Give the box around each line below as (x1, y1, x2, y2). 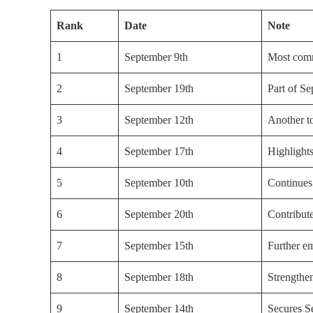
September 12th (124, 113, 194, 126)
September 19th (124, 82, 194, 94)
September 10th (124, 176, 194, 189)
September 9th (124, 50, 188, 63)
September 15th (124, 239, 194, 252)
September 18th (124, 270, 194, 283)
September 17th (124, 145, 194, 157)
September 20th (124, 208, 194, 220)
